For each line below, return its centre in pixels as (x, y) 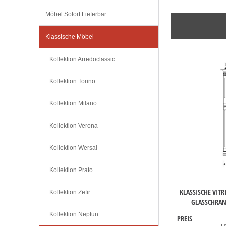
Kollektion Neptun (74, 215)
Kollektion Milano (73, 104)
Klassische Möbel (70, 37)
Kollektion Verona (74, 126)
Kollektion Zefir (70, 192)
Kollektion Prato (71, 170)
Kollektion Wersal (73, 148)
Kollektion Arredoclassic (82, 59)
